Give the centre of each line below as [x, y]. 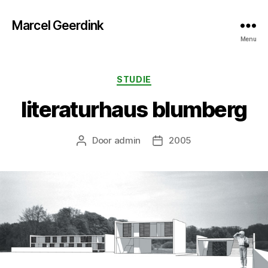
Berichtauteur [110, 141]
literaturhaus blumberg [134, 109]
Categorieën [163, 77]
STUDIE [134, 79]
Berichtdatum [186, 141]
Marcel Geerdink [58, 25]
